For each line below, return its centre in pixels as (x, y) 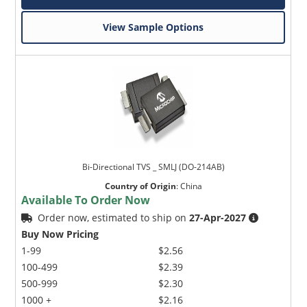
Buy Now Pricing (60, 234)
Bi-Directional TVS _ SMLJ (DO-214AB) (153, 167)
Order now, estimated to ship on (114, 217)
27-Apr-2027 (218, 217)
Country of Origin (140, 186)
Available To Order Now (86, 200)
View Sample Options (153, 27)
